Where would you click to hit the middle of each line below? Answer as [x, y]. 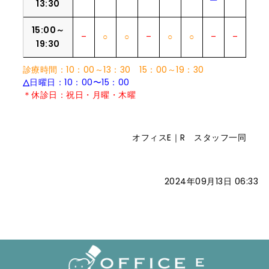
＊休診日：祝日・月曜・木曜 [79, 95]
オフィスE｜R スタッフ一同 [189, 138]
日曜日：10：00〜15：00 [80, 82]
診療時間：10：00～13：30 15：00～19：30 [113, 70]
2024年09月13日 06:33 [211, 181]
